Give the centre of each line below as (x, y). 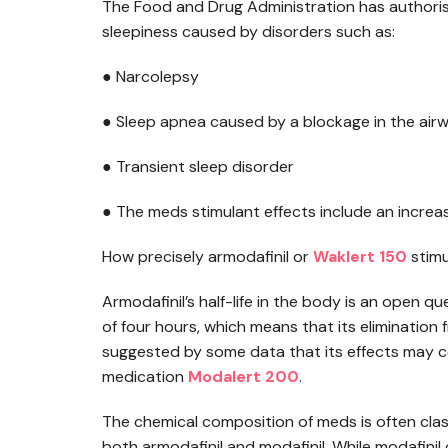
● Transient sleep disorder (198, 166)
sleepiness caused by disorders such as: (248, 31)
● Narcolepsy (150, 76)
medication (143, 376)
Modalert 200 (243, 376)
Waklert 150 (360, 256)
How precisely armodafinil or (205, 256)
